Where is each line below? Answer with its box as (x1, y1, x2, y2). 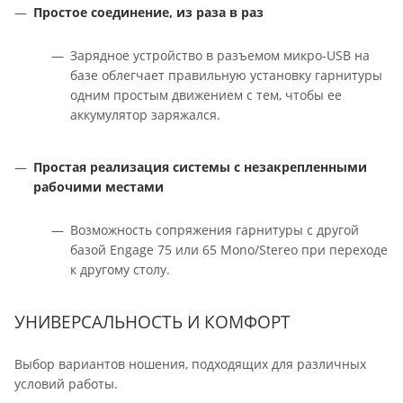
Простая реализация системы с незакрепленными (33, 157, 367, 175)
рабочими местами (33, 177, 164, 195)
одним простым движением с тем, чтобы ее (70, 85, 342, 103)
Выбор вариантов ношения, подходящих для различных (14, 354, 366, 372)
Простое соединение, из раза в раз (33, 3, 264, 21)
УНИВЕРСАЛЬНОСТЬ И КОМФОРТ (14, 309, 291, 333)
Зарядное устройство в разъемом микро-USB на (70, 46, 370, 64)
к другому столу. (70, 260, 170, 278)
